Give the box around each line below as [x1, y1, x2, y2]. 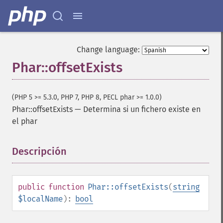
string [173, 182, 200, 192]
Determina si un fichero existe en [83, 105, 201, 114]
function [48, 182, 84, 192]
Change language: [77, 45, 140, 54]
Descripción [12, 145, 67, 157]
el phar [12, 116, 37, 126]
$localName [18, 194, 63, 204]
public [18, 182, 45, 192]
